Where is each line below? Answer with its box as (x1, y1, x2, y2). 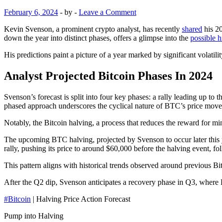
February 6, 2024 (4, 7, 58, 16)
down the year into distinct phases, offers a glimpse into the (4, 33, 190, 42)
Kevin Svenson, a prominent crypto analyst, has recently (4, 24, 182, 33)
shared (182, 24, 202, 33)
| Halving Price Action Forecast (31, 194, 130, 203)
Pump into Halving (4, 211, 63, 220)
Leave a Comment (79, 7, 136, 16)
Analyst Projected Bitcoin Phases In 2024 (4, 69, 213, 82)
